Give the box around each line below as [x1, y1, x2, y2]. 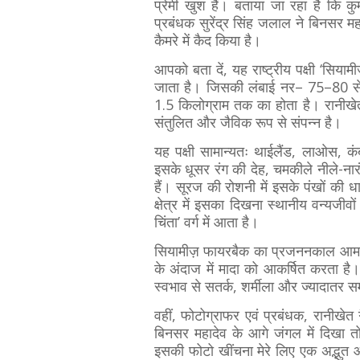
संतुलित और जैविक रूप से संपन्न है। [154, 112, 346, 132]
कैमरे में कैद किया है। [154, 31, 261, 50]
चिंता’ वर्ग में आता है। [154, 212, 263, 231]
